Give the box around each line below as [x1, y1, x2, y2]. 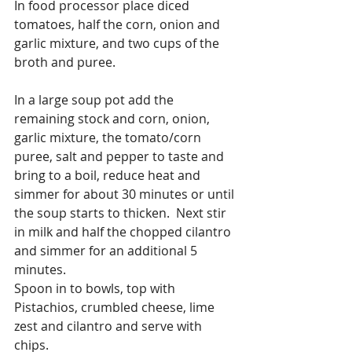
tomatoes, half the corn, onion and [14, 15, 223, 33]
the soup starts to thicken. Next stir [14, 203, 229, 222]
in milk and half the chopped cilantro [14, 222, 234, 240]
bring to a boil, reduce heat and [14, 166, 203, 184]
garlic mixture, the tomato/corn [14, 128, 204, 146]
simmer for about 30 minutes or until [14, 185, 237, 203]
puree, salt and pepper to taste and [14, 147, 227, 165]
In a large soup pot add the [14, 90, 177, 108]
